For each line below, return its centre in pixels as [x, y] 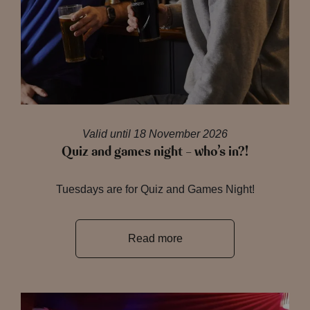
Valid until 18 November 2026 [155, 134]
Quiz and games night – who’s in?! [155, 152]
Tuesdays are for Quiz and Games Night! [155, 189]
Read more [155, 238]
